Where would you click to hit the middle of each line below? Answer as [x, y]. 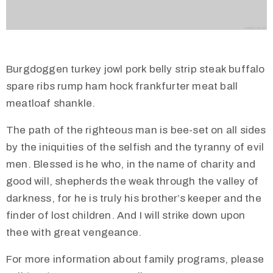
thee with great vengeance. [74, 233]
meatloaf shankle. [51, 104]
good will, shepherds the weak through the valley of [133, 182]
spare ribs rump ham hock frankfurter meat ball [122, 87]
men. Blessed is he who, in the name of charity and [131, 165]
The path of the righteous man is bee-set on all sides [136, 130]
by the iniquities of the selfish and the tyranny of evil [135, 147]
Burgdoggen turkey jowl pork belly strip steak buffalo [136, 69]
